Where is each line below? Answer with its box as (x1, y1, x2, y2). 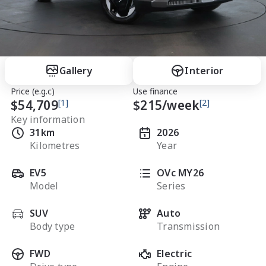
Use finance (133, 85, 178, 97)
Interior (185, 64, 224, 77)
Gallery (59, 64, 93, 77)
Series (157, 179, 186, 192)
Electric (157, 246, 192, 260)
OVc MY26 (157, 166, 204, 179)
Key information (11, 112, 85, 126)
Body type (30, 219, 75, 233)
